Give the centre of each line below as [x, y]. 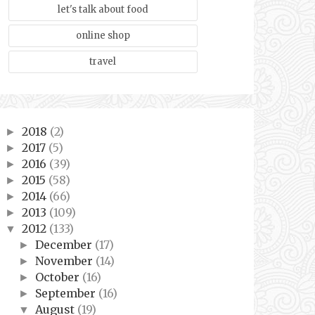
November [65, 261]
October [58, 277]
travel [103, 61]
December [65, 244]
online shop [103, 35]
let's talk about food [103, 9]
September [66, 293]
